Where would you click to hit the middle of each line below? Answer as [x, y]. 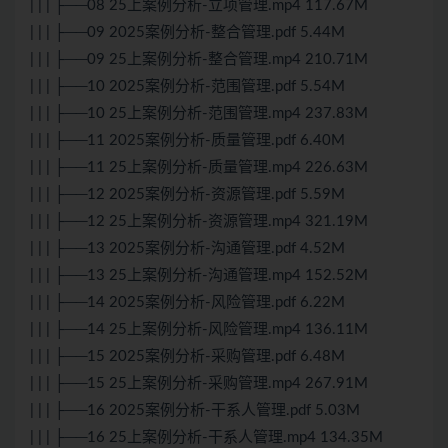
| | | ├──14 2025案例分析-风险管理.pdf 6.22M [187, 303]
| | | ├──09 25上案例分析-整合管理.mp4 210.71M [199, 60]
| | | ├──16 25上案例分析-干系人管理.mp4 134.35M [206, 438]
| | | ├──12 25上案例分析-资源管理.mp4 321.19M [199, 222]
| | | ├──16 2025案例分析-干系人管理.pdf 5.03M [195, 411]
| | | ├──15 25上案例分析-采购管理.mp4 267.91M [199, 384]
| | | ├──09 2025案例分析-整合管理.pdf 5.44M [187, 33]
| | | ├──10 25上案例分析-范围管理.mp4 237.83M [199, 114]
